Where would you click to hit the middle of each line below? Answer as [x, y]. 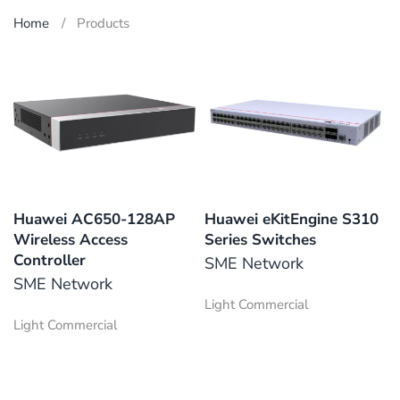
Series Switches [260, 240]
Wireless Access [71, 240]
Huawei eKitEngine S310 [292, 220]
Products [103, 23]
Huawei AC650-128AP [94, 220]
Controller [50, 261]
